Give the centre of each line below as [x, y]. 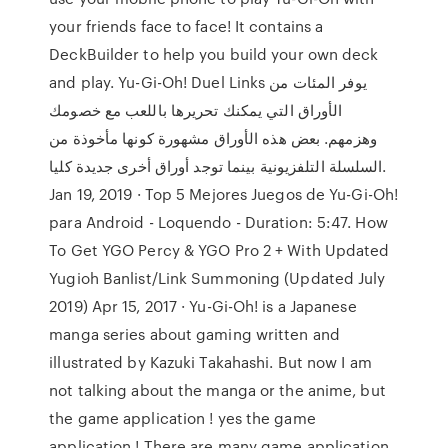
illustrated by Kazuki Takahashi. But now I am [210, 362]
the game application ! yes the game [182, 418]
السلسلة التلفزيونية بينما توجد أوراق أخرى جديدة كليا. [216, 166]
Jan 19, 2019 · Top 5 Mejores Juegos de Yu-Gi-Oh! [224, 194]
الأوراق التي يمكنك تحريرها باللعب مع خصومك [196, 110]
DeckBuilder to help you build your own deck [214, 54]
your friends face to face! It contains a [186, 26]
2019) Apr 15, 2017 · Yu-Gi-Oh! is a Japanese [203, 306]
